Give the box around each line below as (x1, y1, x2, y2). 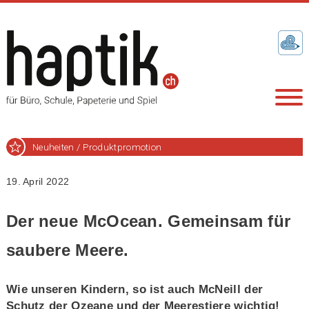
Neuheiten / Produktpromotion (32, 141, 162, 152)
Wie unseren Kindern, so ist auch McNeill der (6, 282, 263, 296)
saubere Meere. (6, 240, 129, 259)
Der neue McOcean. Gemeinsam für (6, 211, 291, 230)
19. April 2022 (6, 177, 70, 187)
